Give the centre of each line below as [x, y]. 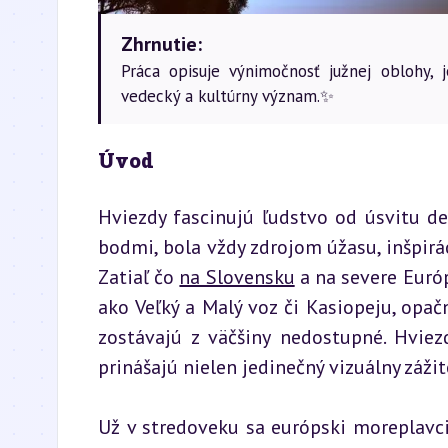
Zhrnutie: [161, 44]
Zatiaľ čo [139, 277]
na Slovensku [237, 277]
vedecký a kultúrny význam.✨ [227, 96]
